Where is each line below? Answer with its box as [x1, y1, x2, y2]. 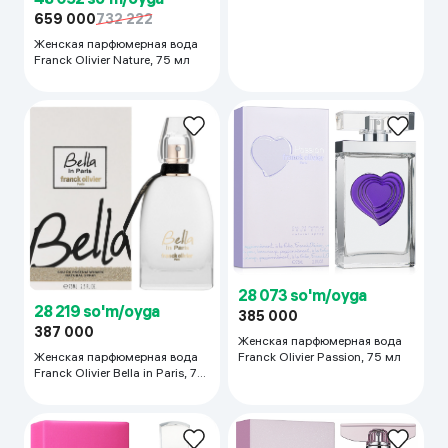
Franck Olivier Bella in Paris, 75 [34, 364, 205, 380]
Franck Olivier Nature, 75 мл [34, 52, 190, 68]
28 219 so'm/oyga [34, 300, 160, 321]
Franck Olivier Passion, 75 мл [238, 348, 401, 364]
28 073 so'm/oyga [238, 284, 367, 305]
